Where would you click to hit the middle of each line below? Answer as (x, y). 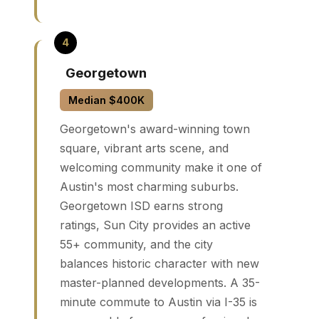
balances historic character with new (159, 263)
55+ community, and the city (136, 244)
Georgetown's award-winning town (155, 129)
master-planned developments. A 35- (160, 282)
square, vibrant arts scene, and (144, 148)
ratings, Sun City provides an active (155, 225)
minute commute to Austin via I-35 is (158, 302)
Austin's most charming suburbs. (149, 186)
